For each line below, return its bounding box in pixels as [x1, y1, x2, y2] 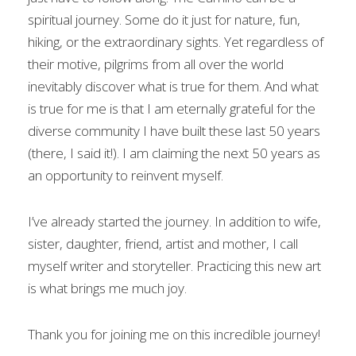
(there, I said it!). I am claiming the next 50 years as [28, 144, 320, 162]
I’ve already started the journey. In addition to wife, [28, 212, 321, 230]
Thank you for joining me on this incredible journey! [28, 325, 320, 343]
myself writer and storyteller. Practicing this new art [28, 257, 321, 275]
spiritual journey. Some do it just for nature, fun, [28, 10, 300, 29]
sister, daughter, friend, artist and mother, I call [28, 234, 298, 253]
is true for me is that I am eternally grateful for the [28, 99, 315, 118]
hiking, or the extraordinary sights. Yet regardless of [28, 33, 323, 51]
